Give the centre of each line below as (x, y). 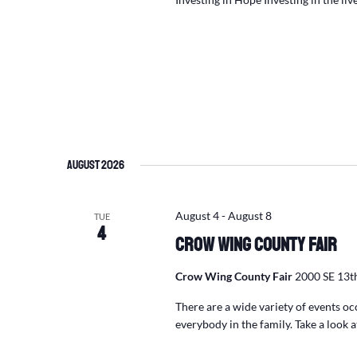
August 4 (197, 216)
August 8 (249, 216)
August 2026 (96, 165)
